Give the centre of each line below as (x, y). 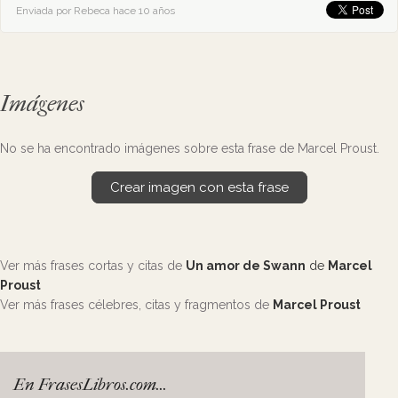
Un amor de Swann (246, 266)
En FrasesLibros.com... (90, 385)
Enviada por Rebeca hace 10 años (96, 11)
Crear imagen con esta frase (199, 187)
